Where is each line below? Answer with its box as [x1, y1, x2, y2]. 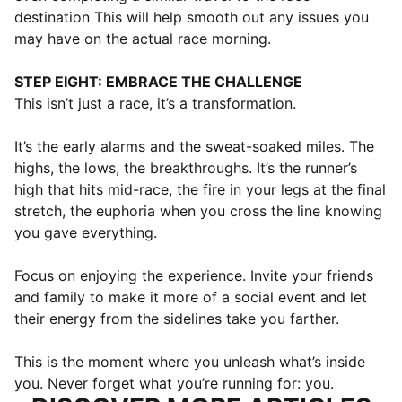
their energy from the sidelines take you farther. [14, 310, 339, 328]
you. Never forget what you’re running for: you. [14, 374, 334, 392]
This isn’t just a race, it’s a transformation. [14, 94, 296, 112]
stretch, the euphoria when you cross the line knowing [14, 202, 382, 220]
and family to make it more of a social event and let [14, 288, 367, 306]
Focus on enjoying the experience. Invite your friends [14, 267, 373, 284]
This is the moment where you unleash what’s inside [14, 353, 365, 371]
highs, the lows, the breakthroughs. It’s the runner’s [14, 159, 357, 177]
